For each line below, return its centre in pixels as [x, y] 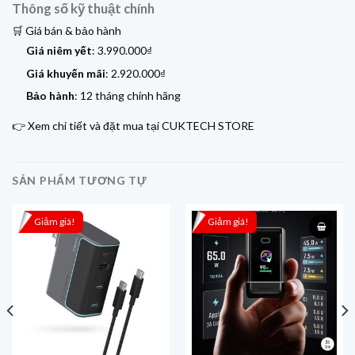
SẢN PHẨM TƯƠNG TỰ [80, 181]
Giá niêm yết [59, 51]
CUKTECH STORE [208, 126]
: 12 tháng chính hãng [128, 96]
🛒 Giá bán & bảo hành [67, 31]
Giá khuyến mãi [66, 73]
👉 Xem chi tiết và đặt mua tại [87, 126]
